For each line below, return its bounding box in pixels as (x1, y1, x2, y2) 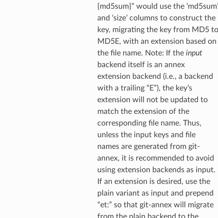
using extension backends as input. (97, 165, 216, 174)
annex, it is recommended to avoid (97, 154, 214, 162)
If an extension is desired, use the (97, 177, 210, 185)
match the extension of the (97, 107, 189, 115)
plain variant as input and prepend (97, 189, 214, 197)
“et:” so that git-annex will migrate (97, 200, 214, 209)
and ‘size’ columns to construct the (97, 14, 216, 22)
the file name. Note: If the (97, 49, 186, 57)
